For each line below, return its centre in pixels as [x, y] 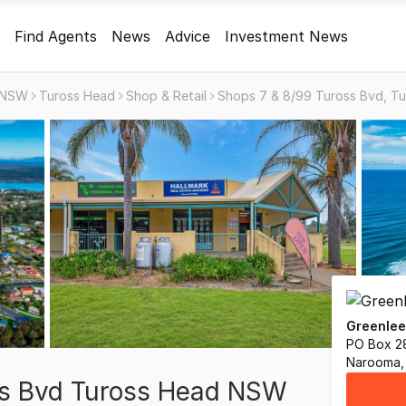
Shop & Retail [166, 96]
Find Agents [56, 36]
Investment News [286, 36]
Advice [188, 36]
